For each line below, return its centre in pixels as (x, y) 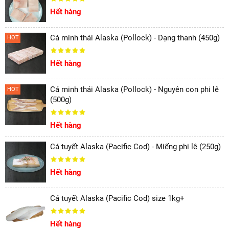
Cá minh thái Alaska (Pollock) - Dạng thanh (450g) (135, 38)
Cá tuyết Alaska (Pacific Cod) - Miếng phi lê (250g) (135, 147)
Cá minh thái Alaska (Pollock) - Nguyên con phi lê (134, 89)
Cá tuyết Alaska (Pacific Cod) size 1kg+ (117, 198)
